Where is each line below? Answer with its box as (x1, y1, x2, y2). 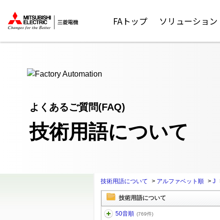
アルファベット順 (156, 178, 204, 185)
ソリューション (159, 15, 218, 27)
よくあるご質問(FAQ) (29, 102, 125, 112)
